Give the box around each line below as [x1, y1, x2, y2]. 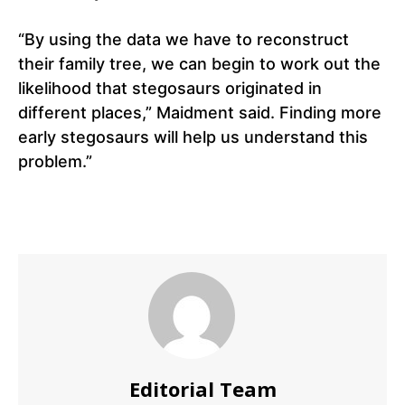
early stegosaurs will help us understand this [18, 127, 368, 146]
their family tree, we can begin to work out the [18, 53, 381, 73]
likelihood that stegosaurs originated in [18, 78, 322, 98]
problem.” [18, 151, 92, 171]
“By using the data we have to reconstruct [18, 29, 349, 49]
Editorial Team [128, 374, 277, 402]
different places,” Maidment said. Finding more [18, 102, 381, 122]
